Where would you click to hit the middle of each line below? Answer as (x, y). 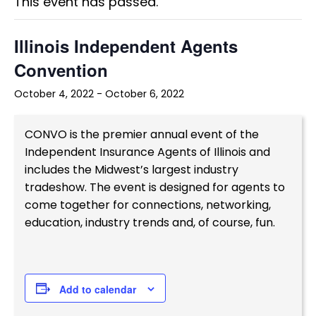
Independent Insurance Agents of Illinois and (147, 152)
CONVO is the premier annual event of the (142, 134)
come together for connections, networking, (148, 205)
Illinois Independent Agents (126, 45)
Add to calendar (98, 290)
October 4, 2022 (54, 93)
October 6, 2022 (145, 93)
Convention (61, 69)
